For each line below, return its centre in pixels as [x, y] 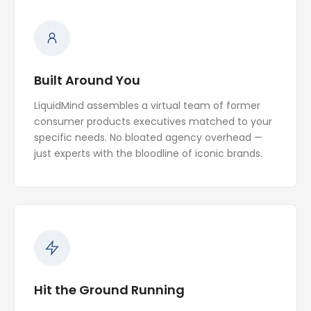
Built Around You [87, 80]
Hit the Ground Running [109, 290]
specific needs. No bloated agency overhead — [148, 137]
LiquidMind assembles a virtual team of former [147, 106]
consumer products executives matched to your [153, 121]
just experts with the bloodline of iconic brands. [148, 153]
